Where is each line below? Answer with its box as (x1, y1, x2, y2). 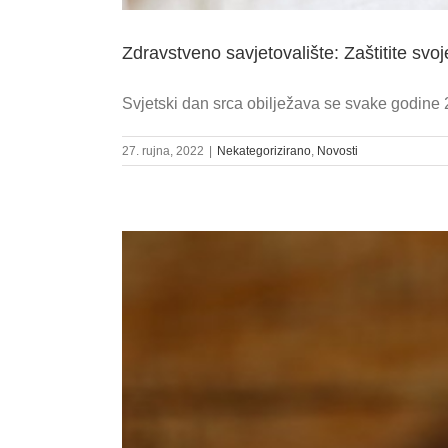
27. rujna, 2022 (122, 143, 204, 158)
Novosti (317, 143, 358, 158)
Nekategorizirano (217, 143, 311, 158)
